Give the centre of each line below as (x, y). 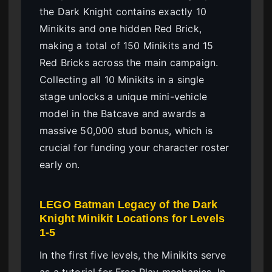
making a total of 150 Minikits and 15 (127, 45)
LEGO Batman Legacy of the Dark (129, 204)
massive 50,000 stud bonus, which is (126, 130)
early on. (60, 164)
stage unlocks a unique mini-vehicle (124, 96)
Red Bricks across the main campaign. (129, 62)
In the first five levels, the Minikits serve (133, 255)
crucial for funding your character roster (134, 147)
